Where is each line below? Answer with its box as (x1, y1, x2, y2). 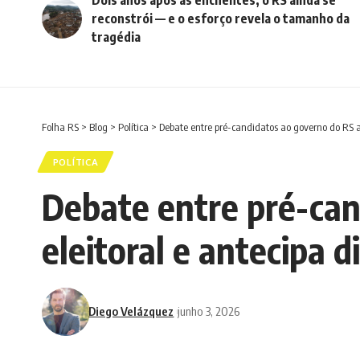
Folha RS (42, 120, 79, 133)
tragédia (92, 28, 141, 45)
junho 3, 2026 (178, 304, 240, 319)
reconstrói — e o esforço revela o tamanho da (92, 10, 350, 27)
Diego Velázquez (88, 304, 174, 319)
